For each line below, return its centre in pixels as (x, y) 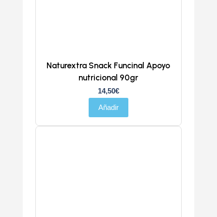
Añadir (108, 107)
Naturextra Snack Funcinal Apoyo (108, 65)
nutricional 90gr (108, 77)
